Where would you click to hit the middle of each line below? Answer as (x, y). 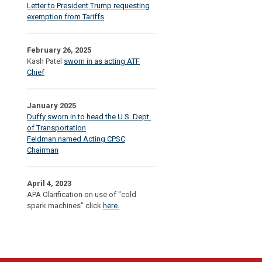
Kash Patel (45, 61)
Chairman (43, 150)
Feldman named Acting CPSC (76, 139)
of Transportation (56, 128)
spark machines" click (65, 206)
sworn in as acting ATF (102, 61)
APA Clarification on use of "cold (82, 194)
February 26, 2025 (59, 50)
